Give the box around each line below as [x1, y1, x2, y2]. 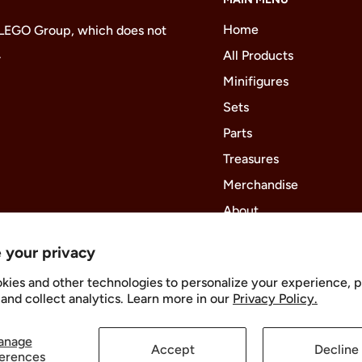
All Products [223, 47, 293, 63]
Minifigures [223, 73, 288, 89]
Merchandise [223, 176, 298, 192]
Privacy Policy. [233, 291, 318, 306]
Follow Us [95, 275, 145, 289]
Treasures [223, 150, 279, 166]
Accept [150, 341, 195, 357]
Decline [314, 341, 359, 357]
